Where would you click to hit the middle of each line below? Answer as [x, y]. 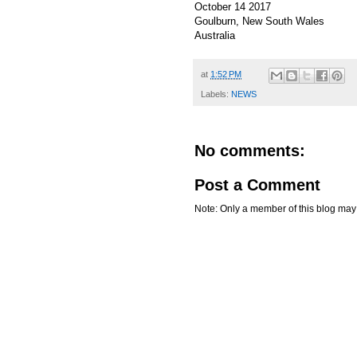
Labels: [216, 94]
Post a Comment [257, 184]
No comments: [250, 150]
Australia [215, 36]
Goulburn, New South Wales [259, 22]
